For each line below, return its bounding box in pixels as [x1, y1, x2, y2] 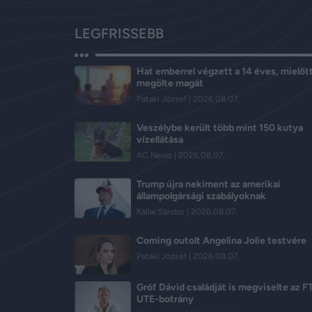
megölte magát [136, 77, 203, 90]
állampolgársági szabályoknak [136, 190, 266, 203]
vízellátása [136, 134, 183, 146]
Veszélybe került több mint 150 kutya [136, 122, 303, 134]
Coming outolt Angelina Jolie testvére [136, 235, 306, 247]
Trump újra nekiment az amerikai [136, 178, 281, 191]
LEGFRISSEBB [75, 25, 164, 42]
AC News [136, 150, 174, 161]
